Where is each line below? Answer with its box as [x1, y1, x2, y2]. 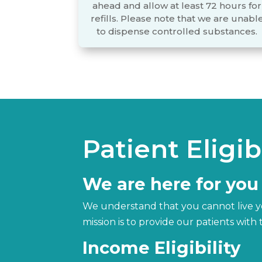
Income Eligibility [82, 237, 241, 258]
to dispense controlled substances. [96, 25, 258, 37]
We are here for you [82, 173, 259, 194]
